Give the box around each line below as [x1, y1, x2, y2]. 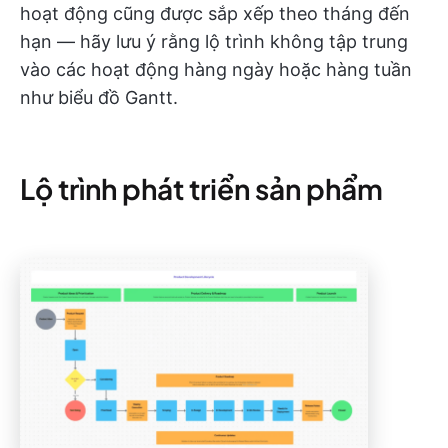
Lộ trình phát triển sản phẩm [20, 171, 383, 207]
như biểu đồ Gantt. [20, 87, 178, 109]
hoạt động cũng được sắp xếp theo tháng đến [20, 3, 410, 25]
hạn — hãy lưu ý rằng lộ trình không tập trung [20, 31, 408, 53]
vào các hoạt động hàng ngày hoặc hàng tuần [20, 59, 412, 81]
